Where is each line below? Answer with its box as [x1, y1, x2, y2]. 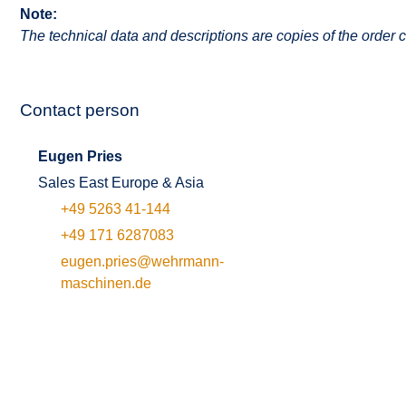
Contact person [20, 101, 140, 120]
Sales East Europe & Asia [38, 175, 204, 190]
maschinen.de [61, 275, 151, 291]
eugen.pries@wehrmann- [61, 254, 224, 269]
